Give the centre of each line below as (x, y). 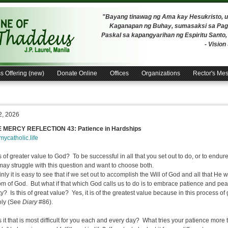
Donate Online (77, 73)
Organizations (161, 73)
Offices (119, 73)
